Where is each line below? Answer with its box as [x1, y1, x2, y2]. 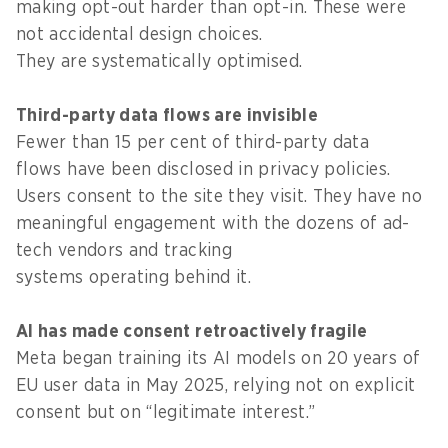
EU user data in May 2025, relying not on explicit [16, 376, 416, 395]
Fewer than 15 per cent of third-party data [16, 133, 370, 152]
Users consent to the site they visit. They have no [16, 187, 422, 206]
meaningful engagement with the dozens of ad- [16, 214, 410, 233]
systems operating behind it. [16, 268, 257, 287]
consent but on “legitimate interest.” [16, 403, 327, 422]
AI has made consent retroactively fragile [16, 322, 373, 341]
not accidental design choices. [16, 25, 263, 44]
